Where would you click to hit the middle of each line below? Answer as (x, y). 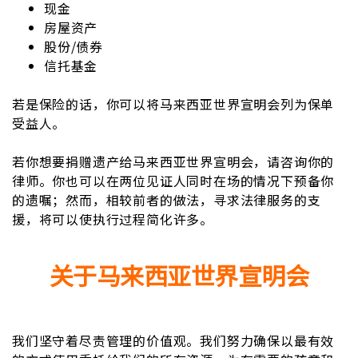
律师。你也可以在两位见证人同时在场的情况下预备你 (173, 181)
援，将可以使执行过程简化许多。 (113, 219)
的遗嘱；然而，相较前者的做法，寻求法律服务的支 (167, 200)
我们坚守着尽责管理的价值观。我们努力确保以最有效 (173, 340)
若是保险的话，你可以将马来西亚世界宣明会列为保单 (173, 104)
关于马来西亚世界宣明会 (179, 275)
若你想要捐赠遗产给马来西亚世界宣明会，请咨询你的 (173, 161)
